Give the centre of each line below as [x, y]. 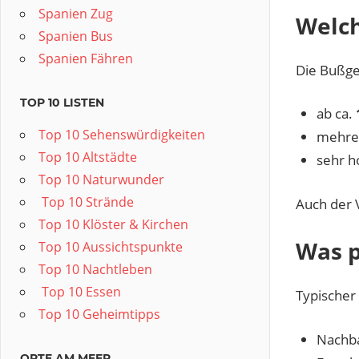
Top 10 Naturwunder [101, 179]
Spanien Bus [76, 36]
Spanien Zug [76, 14]
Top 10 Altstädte [88, 157]
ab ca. [336, 113]
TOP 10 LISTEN [62, 103]
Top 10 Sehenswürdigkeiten [122, 135]
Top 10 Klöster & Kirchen [113, 224]
